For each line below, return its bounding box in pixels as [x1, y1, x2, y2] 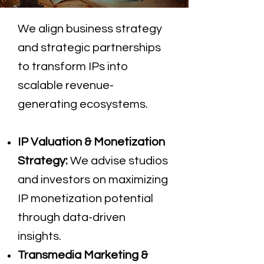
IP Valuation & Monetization [18, 136, 165, 148]
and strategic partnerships [18, 42, 161, 54]
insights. [18, 230, 61, 242]
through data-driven [18, 212, 126, 223]
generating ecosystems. [18, 98, 148, 110]
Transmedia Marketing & [18, 249, 148, 261]
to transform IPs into [18, 61, 128, 72]
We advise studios [70, 155, 168, 167]
